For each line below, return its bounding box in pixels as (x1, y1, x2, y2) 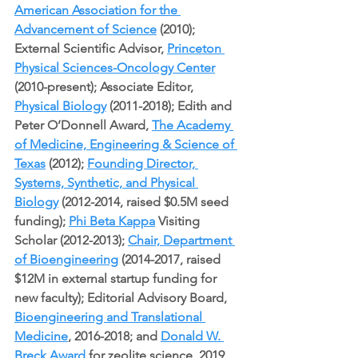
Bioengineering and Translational (14, 308, 205, 324)
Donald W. (161, 328, 224, 344)
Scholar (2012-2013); (14, 232, 128, 248)
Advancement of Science (14, 21, 157, 37)
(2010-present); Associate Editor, (14, 78, 197, 94)
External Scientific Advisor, (14, 40, 167, 56)
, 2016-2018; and (68, 328, 161, 344)
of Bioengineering (14, 251, 118, 267)
